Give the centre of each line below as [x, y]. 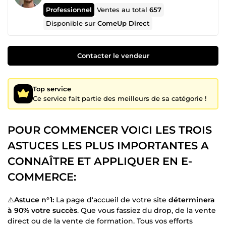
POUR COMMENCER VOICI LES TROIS [110, 130]
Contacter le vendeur [113, 55]
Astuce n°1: [34, 200]
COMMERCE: [42, 177]
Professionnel [69, 9]
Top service [52, 89]
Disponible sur [72, 23]
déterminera [192, 200]
